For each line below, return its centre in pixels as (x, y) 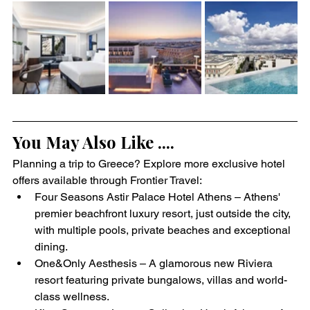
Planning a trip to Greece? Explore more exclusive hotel (150, 164)
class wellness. (72, 297)
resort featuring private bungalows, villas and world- (161, 280)
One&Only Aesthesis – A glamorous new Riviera (155, 263)
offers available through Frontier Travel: (107, 180)
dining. (51, 247)
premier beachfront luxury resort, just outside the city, (164, 213)
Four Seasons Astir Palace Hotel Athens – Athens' (159, 197)
